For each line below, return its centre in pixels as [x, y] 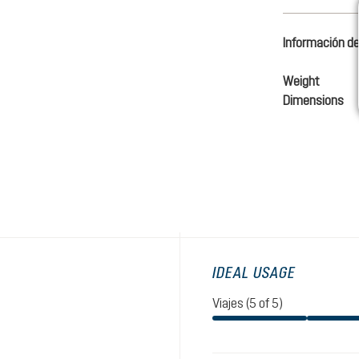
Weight [301, 81]
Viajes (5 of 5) [248, 303]
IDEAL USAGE [254, 272]
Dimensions [313, 100]
